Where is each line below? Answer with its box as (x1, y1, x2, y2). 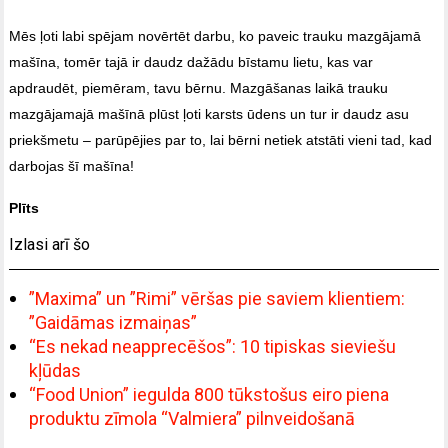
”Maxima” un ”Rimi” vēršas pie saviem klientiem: (29, 287, 406, 309)
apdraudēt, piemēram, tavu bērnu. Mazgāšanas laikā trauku (9, 79, 389, 96)
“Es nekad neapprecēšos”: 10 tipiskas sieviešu (29, 335, 397, 357)
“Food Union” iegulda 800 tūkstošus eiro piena (29, 383, 390, 405)
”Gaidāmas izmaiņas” (29, 311, 198, 333)
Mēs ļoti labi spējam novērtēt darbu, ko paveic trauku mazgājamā (9, 27, 422, 44)
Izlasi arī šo (9, 234, 91, 254)
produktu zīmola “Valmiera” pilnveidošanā (29, 407, 356, 429)
